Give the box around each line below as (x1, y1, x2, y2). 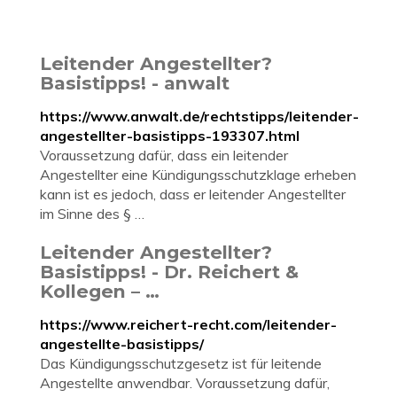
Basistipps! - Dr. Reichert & (40, 261, 299, 283)
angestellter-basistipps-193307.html (40, 127, 300, 144)
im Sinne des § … (40, 205, 144, 222)
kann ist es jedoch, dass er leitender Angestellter (40, 185, 346, 203)
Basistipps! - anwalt (40, 72, 230, 94)
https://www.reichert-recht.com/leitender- (40, 315, 337, 333)
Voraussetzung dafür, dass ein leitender (40, 146, 288, 164)
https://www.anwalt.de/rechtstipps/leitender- (40, 107, 359, 125)
